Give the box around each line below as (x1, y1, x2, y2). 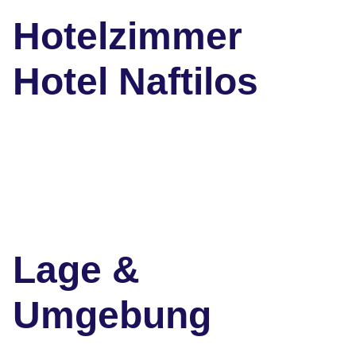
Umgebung (13, 294, 211, 337)
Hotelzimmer (13, 15, 242, 58)
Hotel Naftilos (13, 60, 258, 103)
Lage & (13, 249, 140, 292)
